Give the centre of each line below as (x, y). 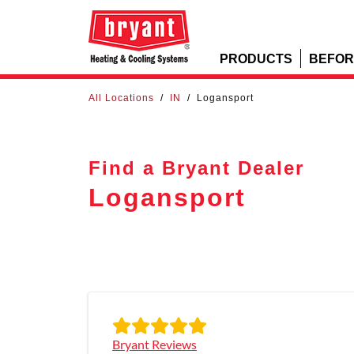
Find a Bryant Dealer (196, 167)
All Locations (121, 98)
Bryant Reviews (154, 344)
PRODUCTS (256, 58)
